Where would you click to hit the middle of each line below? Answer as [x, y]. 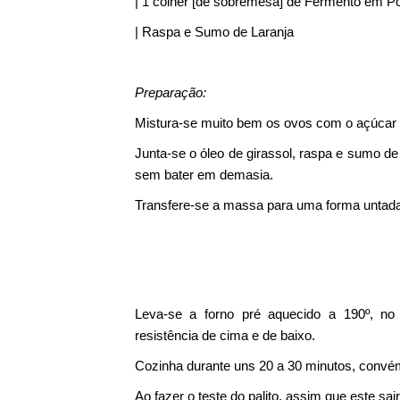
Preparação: [170, 92]
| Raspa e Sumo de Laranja [214, 32]
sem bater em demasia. [204, 175]
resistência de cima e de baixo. [225, 335]
